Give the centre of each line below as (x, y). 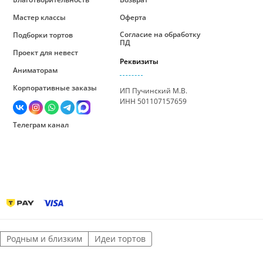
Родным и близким (44, 239)
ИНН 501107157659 (153, 102)
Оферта (133, 18)
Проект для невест (45, 53)
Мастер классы (39, 18)
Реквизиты (139, 62)
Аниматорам (35, 70)
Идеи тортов (120, 239)
